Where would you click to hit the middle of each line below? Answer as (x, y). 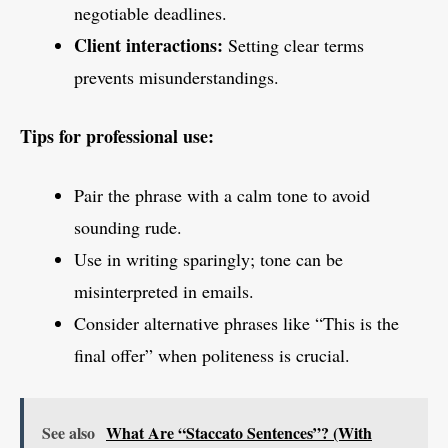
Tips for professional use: (117, 136)
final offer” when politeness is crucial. (212, 355)
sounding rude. (128, 227)
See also (68, 433)
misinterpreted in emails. (164, 291)
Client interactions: (148, 45)
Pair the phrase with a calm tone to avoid (222, 195)
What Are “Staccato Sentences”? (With (239, 433)
